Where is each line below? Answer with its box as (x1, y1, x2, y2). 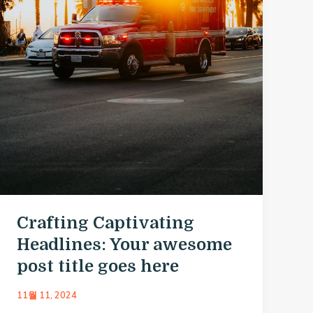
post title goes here (17, 256, 180, 277)
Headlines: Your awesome (17, 235, 233, 255)
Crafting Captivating (17, 213, 195, 233)
